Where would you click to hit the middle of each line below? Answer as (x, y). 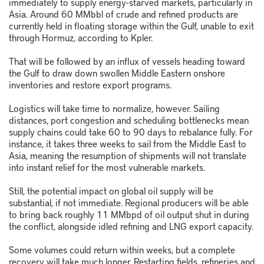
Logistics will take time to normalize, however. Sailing (114, 108)
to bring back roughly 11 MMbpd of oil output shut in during (129, 214)
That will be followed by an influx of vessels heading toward (127, 61)
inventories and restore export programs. (90, 85)
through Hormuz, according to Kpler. (81, 37)
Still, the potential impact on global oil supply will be (111, 191)
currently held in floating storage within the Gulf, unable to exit (131, 26)
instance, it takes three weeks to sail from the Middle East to (128, 143)
